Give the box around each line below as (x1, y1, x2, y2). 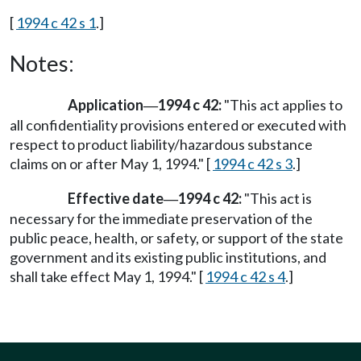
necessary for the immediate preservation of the (10, 210, 313, 228)
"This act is (242, 189, 312, 208)
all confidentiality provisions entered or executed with (10, 116, 346, 134)
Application (68, 96, 143, 114)
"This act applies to (222, 96, 342, 114)
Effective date (68, 189, 164, 208)
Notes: (10, 50, 74, 77)
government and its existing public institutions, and (10, 248, 326, 267)
